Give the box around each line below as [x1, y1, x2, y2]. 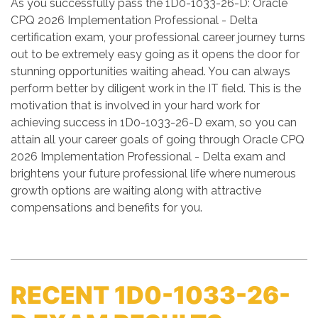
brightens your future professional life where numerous [11, 167, 296, 180]
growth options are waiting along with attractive [11, 184, 261, 197]
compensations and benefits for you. [11, 201, 202, 214]
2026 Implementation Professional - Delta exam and [11, 150, 285, 163]
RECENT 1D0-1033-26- [11, 280, 290, 309]
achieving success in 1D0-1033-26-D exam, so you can [11, 116, 297, 129]
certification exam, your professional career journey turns [11, 31, 305, 44]
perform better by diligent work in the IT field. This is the [11, 82, 301, 95]
